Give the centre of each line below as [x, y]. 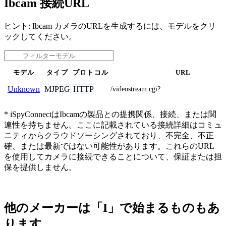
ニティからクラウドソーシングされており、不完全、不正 [109, 135]
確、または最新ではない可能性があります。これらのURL [109, 146]
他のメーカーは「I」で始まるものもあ [112, 208]
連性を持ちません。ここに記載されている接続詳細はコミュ [113, 125]
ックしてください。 [40, 36]
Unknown [24, 89]
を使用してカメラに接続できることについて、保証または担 [113, 156]
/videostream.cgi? [135, 89]
